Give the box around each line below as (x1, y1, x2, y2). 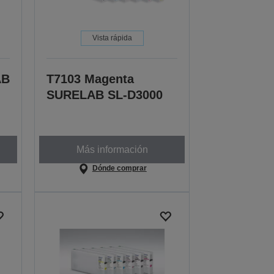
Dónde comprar (92, 164, 147, 173)
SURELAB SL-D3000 (46, 88, 163, 102)
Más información (76, 144, 148, 155)
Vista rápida (92, 34, 132, 43)
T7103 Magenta (46, 72, 135, 86)
